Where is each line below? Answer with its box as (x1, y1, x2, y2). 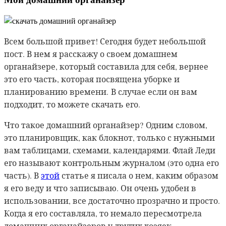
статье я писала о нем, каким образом (60, 169, 218, 181)
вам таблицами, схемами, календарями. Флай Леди (4, 144, 215, 155)
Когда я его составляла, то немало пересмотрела (4, 207, 202, 218)
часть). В (4, 169, 41, 181)
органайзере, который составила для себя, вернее (4, 61, 208, 72)
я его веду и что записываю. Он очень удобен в (4, 182, 196, 193)
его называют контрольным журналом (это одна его (4, 157, 219, 168)
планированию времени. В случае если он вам (4, 86, 197, 97)
